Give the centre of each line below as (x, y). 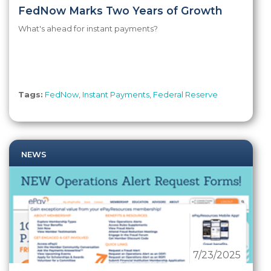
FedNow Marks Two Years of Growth (120, 10)
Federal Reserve (185, 94)
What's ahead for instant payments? (88, 28)
